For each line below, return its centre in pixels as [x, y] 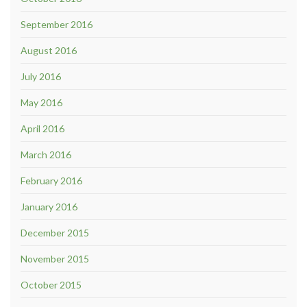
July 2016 [41, 76]
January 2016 [49, 206]
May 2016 [41, 102]
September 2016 [57, 24]
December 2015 [55, 232]
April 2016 [42, 128]
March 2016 [46, 154]
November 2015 [55, 258]
